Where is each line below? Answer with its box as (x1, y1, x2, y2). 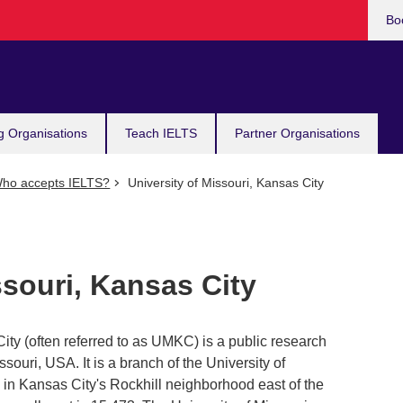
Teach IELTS (125, 126, 197, 140)
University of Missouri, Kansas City (123, 175, 324, 190)
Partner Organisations (235, 126, 360, 140)
